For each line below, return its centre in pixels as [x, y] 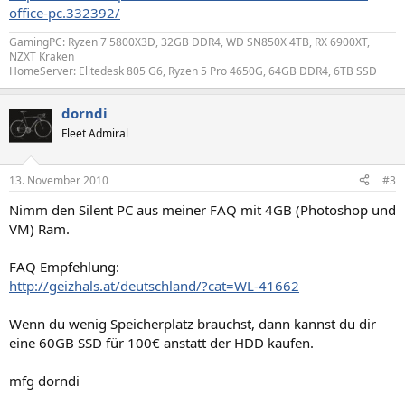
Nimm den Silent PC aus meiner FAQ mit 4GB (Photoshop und [202, 209]
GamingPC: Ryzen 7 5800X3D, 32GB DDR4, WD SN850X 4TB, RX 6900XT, [189, 42]
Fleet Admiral [95, 133]
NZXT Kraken [42, 57]
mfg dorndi [44, 380]
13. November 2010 [59, 180]
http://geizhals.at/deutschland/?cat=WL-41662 [154, 285]
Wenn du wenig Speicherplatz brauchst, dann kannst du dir [193, 323]
